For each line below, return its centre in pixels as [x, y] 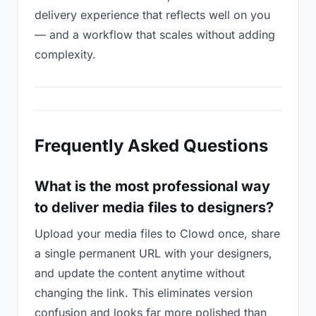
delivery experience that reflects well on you [152, 15]
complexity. [65, 54]
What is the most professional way [152, 186]
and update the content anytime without [140, 273]
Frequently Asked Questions [151, 146]
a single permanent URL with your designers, [153, 253]
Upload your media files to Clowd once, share [157, 233]
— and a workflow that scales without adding [155, 35]
